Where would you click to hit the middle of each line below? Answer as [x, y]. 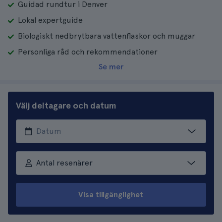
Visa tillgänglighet [111, 194]
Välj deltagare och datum [66, 105]
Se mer [111, 67]
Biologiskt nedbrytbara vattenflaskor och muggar [107, 36]
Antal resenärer [64, 163]
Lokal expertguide [50, 20]
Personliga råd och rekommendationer [88, 52]
